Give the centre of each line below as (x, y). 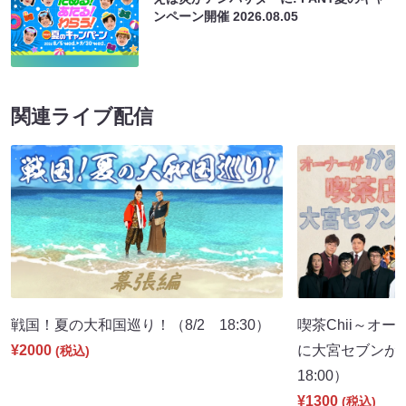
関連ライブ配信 (82, 116)
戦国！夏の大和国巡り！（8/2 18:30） (140, 324)
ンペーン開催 (193, 16)
